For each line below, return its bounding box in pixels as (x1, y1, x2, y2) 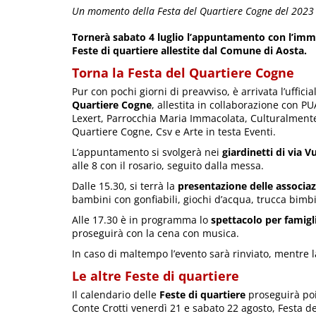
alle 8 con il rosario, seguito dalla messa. (72, 159, 264, 173)
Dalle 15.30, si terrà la (72, 179, 178, 193)
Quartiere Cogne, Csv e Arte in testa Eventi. (72, 125, 276, 139)
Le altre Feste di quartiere (72, 267, 239, 285)
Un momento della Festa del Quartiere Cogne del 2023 (72, 4, 314, 18)
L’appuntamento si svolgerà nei (72, 145, 222, 159)
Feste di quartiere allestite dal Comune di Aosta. (72, 44, 307, 58)
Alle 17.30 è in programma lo (72, 213, 211, 227)
